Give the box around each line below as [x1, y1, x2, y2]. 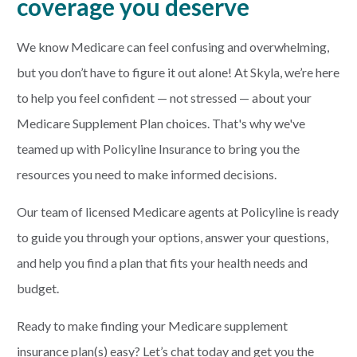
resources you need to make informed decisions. [16, 167, 277, 182]
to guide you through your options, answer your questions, [16, 229, 328, 245]
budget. [16, 280, 59, 296]
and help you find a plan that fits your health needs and [16, 255, 308, 270]
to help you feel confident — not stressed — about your [16, 90, 312, 105]
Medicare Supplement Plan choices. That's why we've [16, 116, 305, 131]
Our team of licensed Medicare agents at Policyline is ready [16, 204, 339, 219]
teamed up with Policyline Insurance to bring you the [16, 141, 300, 156]
